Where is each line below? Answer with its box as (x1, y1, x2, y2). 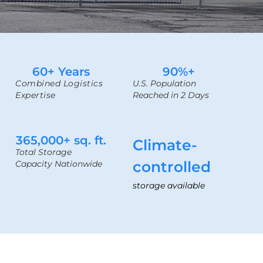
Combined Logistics (15, 78, 103, 89)
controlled (133, 158, 211, 176)
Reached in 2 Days (133, 90, 209, 100)
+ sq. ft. (63, 133, 107, 148)
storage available (133, 180, 205, 191)
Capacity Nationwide (15, 159, 102, 170)
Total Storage (15, 147, 72, 158)
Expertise (15, 90, 56, 100)
